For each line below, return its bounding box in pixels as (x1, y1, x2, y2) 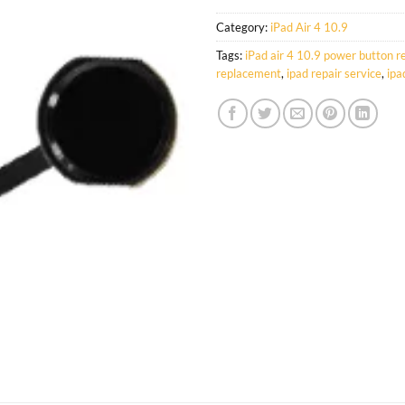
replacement (216, 65, 281, 80)
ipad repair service (287, 65, 381, 80)
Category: (216, 19, 270, 34)
